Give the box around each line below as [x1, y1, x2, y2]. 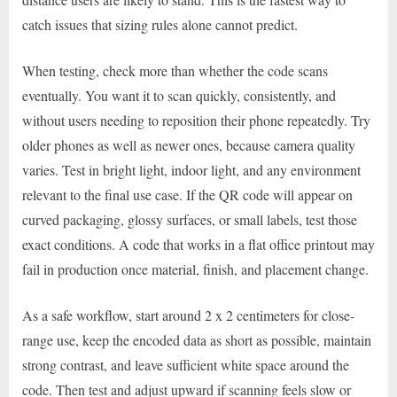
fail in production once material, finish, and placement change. [22, 260, 369, 279]
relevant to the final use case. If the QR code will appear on [22, 185, 353, 205]
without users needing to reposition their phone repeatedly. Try [22, 111, 370, 130]
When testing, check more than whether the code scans [22, 61, 328, 81]
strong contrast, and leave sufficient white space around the [22, 355, 349, 375]
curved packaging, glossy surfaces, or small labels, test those [22, 210, 357, 230]
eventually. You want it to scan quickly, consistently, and [22, 86, 336, 105]
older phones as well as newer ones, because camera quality [22, 136, 355, 155]
